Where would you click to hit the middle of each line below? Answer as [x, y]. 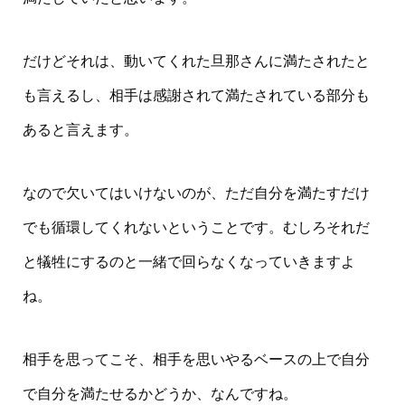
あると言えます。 [80, 130]
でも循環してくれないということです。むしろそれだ [196, 227]
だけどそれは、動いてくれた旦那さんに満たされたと [196, 61]
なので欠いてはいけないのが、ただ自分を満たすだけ [196, 193]
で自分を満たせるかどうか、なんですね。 [160, 394]
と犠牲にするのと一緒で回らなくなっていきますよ [188, 262]
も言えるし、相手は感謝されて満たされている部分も [196, 95]
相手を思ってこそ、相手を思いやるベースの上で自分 [196, 359]
